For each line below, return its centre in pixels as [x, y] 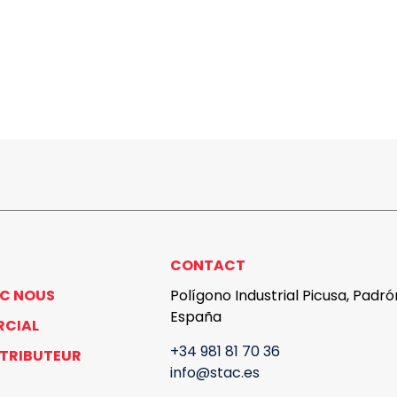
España [196, 317]
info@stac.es [215, 373]
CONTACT [208, 265]
